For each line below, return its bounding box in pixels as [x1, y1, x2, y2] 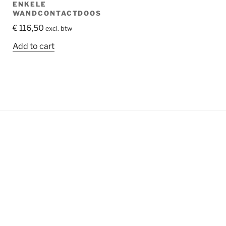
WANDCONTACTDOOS [13, 9, 102, 17]
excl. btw [45, 25, 73, 33]
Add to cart [13, 41, 55, 51]
